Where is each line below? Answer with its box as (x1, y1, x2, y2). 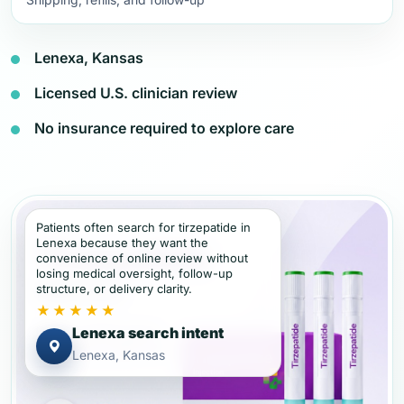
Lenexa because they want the (36, 235, 208, 250)
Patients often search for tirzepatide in (36, 220, 251, 234)
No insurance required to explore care (34, 119, 294, 137)
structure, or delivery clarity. (36, 281, 192, 296)
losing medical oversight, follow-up (36, 266, 233, 280)
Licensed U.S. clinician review (34, 84, 237, 102)
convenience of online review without (36, 251, 248, 265)
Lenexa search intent (72, 324, 224, 342)
